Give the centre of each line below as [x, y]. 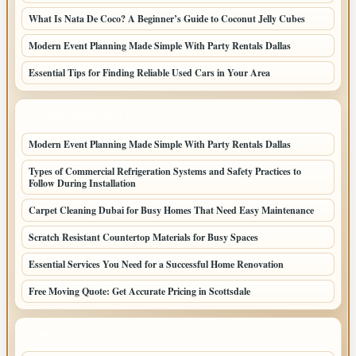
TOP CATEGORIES [72, 335]
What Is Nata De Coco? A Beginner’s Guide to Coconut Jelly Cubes [167, 19]
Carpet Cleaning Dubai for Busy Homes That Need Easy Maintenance [171, 210]
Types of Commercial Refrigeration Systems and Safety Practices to [165, 171]
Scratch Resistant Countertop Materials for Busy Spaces [143, 237]
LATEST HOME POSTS [80, 116]
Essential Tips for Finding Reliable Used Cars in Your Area [149, 73]
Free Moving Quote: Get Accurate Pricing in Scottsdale [139, 291]
